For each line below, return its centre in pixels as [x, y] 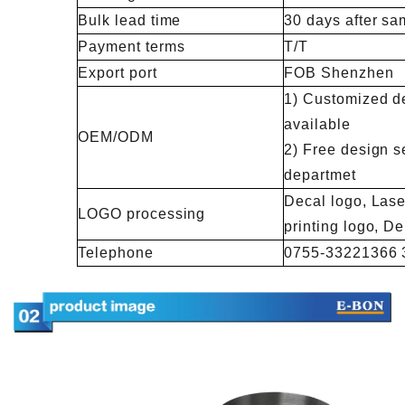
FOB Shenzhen [339, 73]
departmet [320, 175]
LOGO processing [142, 214]
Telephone [116, 253]
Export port [118, 73]
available [317, 125]
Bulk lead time [130, 21]
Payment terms [132, 47]
